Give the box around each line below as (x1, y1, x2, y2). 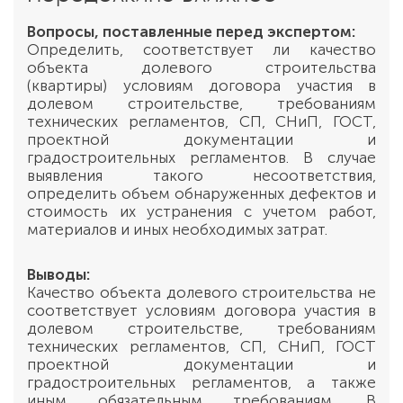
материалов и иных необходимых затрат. (27, 220, 327, 238)
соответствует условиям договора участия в (27, 301, 376, 319)
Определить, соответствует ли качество (27, 40, 376, 58)
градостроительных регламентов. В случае (27, 148, 376, 166)
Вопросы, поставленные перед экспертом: (27, 22, 355, 40)
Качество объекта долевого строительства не (27, 283, 376, 301)
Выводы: (27, 265, 90, 283)
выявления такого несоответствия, (27, 166, 376, 184)
